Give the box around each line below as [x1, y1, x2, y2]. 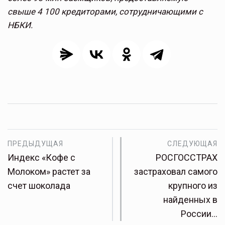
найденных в [163, 194, 217, 205]
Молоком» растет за [8, 166, 90, 177]
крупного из [168, 180, 217, 191]
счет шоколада [8, 180, 70, 191]
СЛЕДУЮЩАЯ [167, 140, 217, 148]
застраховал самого [134, 166, 217, 177]
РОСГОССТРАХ [156, 152, 217, 163]
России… [181, 208, 217, 219]
